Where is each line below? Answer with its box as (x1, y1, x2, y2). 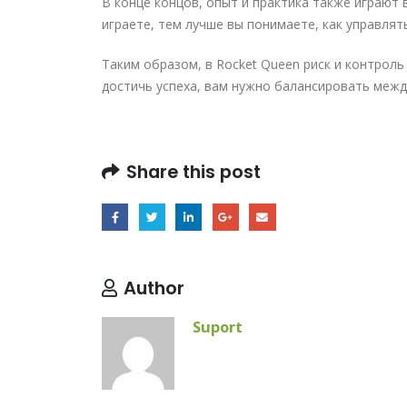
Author (124, 275, 184, 302)
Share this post (126, 158, 261, 184)
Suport (193, 316, 243, 338)
